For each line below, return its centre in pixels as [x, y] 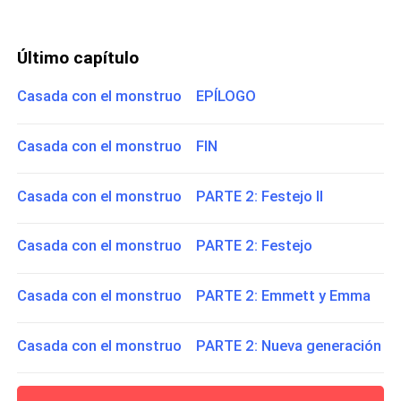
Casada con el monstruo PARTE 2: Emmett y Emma [194, 295]
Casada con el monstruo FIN [118, 146]
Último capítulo [78, 57]
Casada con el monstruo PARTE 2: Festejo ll [171, 196]
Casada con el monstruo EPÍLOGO [137, 96]
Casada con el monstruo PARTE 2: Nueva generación [200, 345]
